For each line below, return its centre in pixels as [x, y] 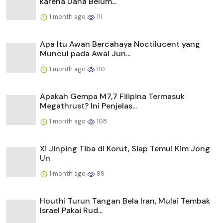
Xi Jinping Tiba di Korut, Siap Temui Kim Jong [125, 149]
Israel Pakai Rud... [71, 211]
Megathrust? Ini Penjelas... [88, 106]
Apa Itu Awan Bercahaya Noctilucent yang [120, 44]
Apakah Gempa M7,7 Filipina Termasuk [112, 97]
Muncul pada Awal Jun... [85, 54]
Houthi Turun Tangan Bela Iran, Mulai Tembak [125, 201]
